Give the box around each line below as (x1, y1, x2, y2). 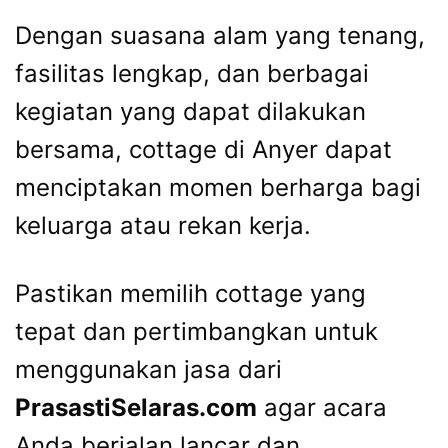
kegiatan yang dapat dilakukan (15, 97, 366, 127)
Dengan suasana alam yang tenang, (15, 21, 425, 51)
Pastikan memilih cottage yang (15, 279, 366, 309)
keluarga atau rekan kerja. (15, 211, 311, 241)
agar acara (257, 393, 387, 423)
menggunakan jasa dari (15, 355, 282, 385)
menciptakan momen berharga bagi (15, 173, 421, 203)
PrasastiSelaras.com (15, 393, 257, 423)
